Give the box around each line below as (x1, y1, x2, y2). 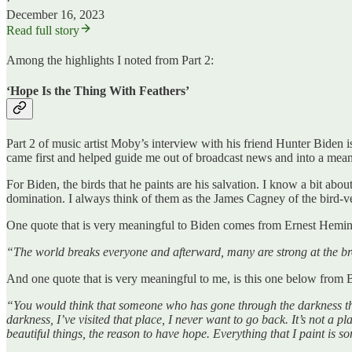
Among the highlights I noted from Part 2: (6, 53, 214, 68)
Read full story (6, 24, 79, 38)
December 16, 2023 (6, 8, 104, 22)
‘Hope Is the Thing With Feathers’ (6, 84, 189, 98)
